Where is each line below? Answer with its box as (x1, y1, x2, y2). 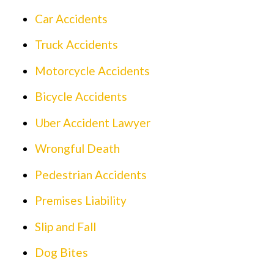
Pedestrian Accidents (34, 167, 147, 182)
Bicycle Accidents (34, 89, 127, 104)
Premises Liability (34, 193, 127, 208)
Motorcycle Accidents (34, 63, 150, 78)
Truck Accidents (34, 37, 118, 52)
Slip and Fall (34, 219, 96, 234)
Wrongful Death (34, 141, 120, 156)
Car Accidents (34, 11, 108, 26)
